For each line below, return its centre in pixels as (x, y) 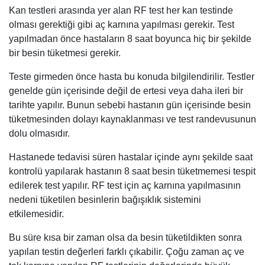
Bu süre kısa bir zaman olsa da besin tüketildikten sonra (125, 237)
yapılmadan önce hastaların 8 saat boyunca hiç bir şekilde (130, 38)
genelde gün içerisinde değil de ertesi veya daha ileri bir (126, 91)
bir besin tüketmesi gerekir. (65, 53)
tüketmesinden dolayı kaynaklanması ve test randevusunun (132, 119)
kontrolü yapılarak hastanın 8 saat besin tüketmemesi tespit (132, 171)
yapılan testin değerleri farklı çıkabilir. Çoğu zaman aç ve (127, 251)
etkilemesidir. (36, 214)
